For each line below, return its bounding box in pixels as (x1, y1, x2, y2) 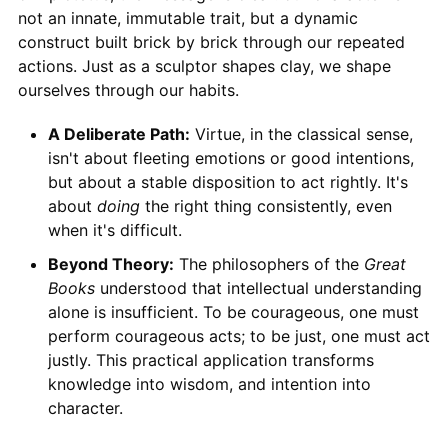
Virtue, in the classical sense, (189, 123, 413, 144)
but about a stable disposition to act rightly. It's (47, 171, 408, 192)
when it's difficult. (47, 219, 182, 240)
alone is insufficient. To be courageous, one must (47, 301, 419, 322)
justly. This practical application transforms (47, 349, 374, 370)
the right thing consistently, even (139, 195, 392, 216)
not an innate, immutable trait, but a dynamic (17, 7, 358, 28)
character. (47, 397, 123, 418)
